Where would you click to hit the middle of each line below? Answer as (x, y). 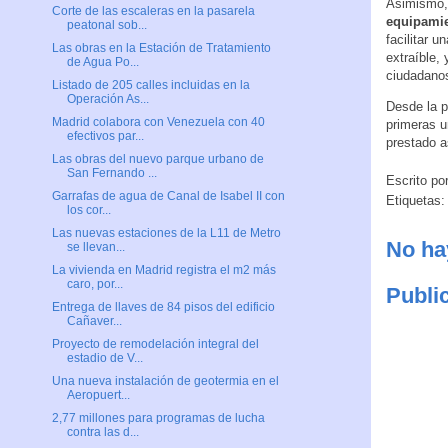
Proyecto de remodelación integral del (155, 344)
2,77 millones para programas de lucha (158, 418)
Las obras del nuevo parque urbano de (157, 159)
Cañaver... (94, 321)
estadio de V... (104, 358)
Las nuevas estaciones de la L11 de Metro (166, 233)
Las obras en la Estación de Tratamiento (161, 48)
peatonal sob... (106, 25)
